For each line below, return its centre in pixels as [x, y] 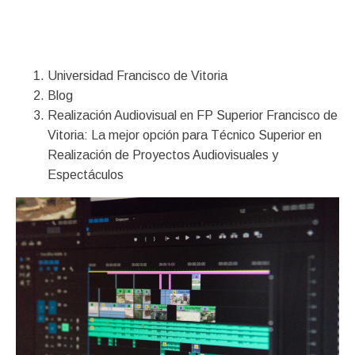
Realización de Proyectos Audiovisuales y [163, 155]
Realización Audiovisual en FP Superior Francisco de [193, 115]
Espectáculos [86, 175]
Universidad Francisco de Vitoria [137, 76]
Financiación [126, 11]
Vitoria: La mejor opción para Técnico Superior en [185, 135]
